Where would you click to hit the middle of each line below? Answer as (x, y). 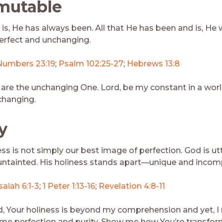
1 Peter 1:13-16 (69, 186)
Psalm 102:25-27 (91, 63)
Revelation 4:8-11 (132, 186)
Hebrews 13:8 (153, 63)
